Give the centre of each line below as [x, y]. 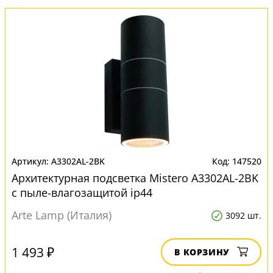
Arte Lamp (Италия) [62, 215]
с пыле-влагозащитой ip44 [82, 193]
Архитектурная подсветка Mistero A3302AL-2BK [135, 178]
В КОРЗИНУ [202, 252]
